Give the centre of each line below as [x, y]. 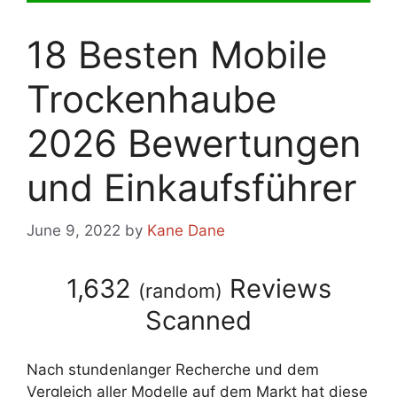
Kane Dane [186, 231]
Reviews [276, 289]
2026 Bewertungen [194, 143]
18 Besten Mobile [177, 54]
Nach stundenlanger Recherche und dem [173, 369]
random [180, 291]
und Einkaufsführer [192, 187]
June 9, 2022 [74, 231]
